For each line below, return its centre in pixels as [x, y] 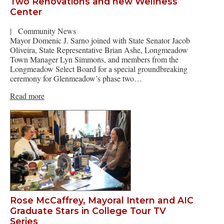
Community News [47, 30]
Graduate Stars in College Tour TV [88, 211]
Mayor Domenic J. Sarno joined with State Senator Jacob [100, 40]
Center [26, 12]
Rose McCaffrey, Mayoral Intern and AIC [102, 200]
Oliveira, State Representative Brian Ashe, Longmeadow [99, 49]
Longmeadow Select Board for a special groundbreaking [99, 68]
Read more [27, 95]
